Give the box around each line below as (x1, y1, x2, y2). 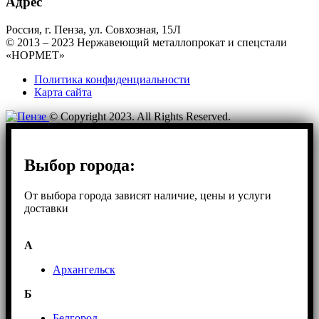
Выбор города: (24, 155, 135, 174)
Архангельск (53, 263, 115, 276)
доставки (24, 202, 68, 214)
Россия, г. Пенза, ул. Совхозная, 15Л (6, 23, 181, 36)
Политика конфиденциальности (34, 73, 190, 85)
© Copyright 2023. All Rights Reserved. (49, 110, 231, 122)
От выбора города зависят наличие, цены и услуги (24, 189, 271, 202)
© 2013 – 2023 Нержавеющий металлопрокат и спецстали (6, 36, 287, 48)
